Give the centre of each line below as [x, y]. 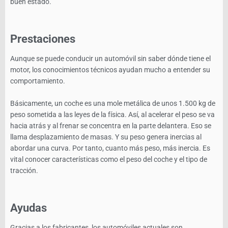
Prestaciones [43, 39]
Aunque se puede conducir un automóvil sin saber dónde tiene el [110, 58]
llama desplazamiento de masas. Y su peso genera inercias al [106, 137]
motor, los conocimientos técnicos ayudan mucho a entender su [110, 69]
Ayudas [28, 208]
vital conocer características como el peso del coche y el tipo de [109, 159]
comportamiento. [38, 81]
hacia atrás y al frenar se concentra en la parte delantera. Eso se [111, 125]
